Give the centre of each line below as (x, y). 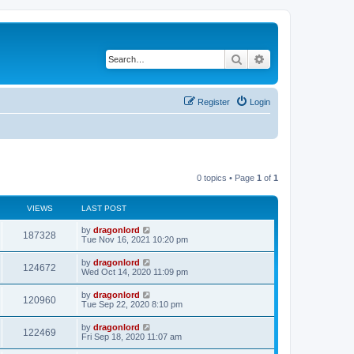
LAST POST (104, 208)
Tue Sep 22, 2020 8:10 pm (132, 304)
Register (214, 102)
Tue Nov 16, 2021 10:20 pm (135, 239)
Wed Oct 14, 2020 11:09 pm (135, 271)
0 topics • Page (227, 177)
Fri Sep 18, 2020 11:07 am (132, 336)
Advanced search (307, 58)
